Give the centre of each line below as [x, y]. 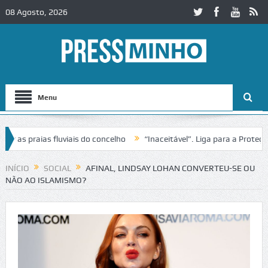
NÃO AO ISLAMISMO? [45, 180]
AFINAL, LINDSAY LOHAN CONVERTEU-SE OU [170, 168]
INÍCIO [17, 168]
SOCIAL [57, 168]
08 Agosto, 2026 [36, 12]
